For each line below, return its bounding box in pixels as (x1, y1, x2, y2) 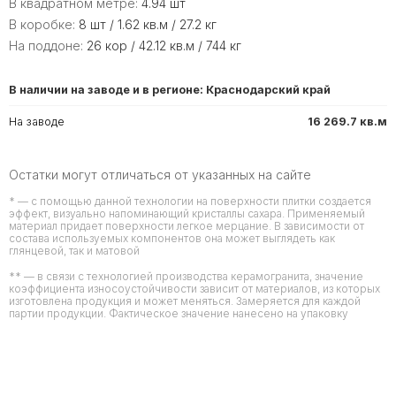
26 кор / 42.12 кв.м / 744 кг (87, 38, 241, 53)
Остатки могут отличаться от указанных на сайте (9, 167, 311, 182)
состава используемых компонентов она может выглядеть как (9, 232, 335, 245)
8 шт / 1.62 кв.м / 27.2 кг (79, 17, 217, 32)
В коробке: (9, 17, 79, 32)
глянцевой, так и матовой (9, 244, 140, 257)
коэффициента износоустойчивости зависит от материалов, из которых (9, 282, 380, 295)
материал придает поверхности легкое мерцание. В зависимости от (9, 219, 364, 232)
